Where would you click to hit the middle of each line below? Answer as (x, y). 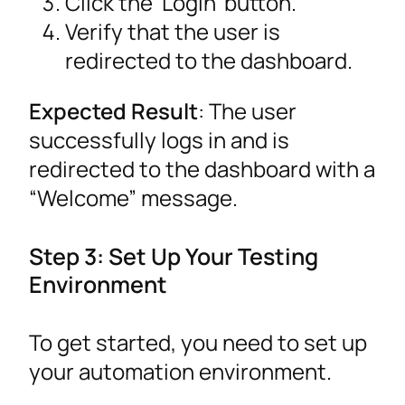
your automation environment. (180, 372)
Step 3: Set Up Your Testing (174, 256)
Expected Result (113, 110)
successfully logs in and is (159, 139)
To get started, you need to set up (198, 343)
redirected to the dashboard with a (202, 168)
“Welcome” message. (133, 197)
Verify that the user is (173, 31)
